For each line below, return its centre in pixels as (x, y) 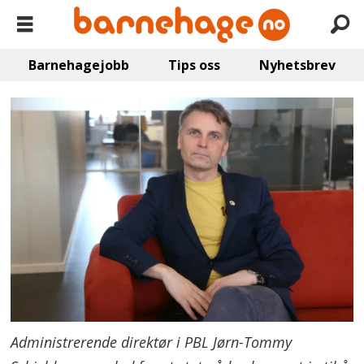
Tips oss (194, 65)
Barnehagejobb (79, 65)
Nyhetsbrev (297, 65)
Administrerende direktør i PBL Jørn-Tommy (152, 342)
